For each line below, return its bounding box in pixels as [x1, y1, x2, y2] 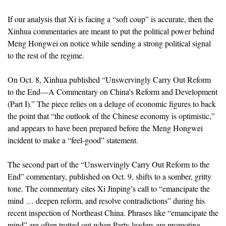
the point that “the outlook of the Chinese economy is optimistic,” [8, 110, 215, 121]
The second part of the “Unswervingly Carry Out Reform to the [8, 158, 209, 169]
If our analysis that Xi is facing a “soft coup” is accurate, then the [8, 13, 213, 24]
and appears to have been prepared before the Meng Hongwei [8, 122, 203, 133]
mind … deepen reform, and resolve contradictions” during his [8, 195, 205, 206]
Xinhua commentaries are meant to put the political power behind [8, 25, 214, 36]
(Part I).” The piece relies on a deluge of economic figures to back [8, 98, 216, 109]
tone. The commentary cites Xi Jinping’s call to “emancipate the [8, 183, 210, 194]
